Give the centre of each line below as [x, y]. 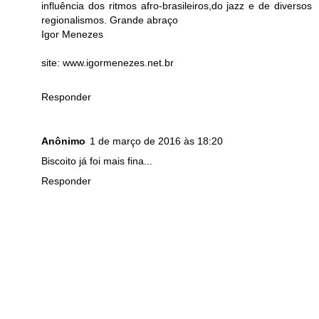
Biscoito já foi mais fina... [97, 161]
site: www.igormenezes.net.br [108, 62]
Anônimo [63, 141]
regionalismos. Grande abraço [110, 20]
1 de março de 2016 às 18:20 [156, 141]
